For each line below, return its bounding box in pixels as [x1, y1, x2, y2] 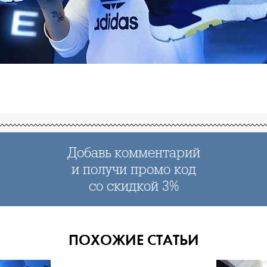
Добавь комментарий [67, 144, 200, 161]
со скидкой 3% [88, 178, 179, 194]
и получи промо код [71, 161, 196, 178]
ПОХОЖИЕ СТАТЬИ [68, 231, 199, 249]
